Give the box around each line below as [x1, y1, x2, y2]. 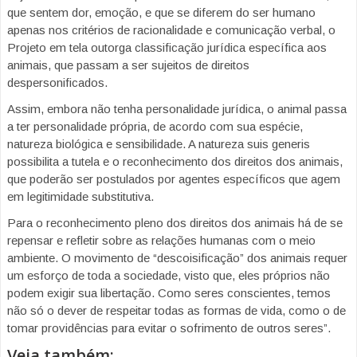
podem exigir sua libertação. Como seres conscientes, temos [7, 286, 331, 300]
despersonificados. [7, 76, 108, 90]
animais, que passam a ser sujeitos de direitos [7, 58, 249, 73]
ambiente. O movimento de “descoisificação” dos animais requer [7, 251, 347, 265]
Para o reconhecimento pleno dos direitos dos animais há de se [7, 216, 343, 230]
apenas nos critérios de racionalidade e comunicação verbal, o [7, 23, 335, 37]
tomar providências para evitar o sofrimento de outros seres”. [7, 321, 331, 335]
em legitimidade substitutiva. [7, 190, 154, 204]
